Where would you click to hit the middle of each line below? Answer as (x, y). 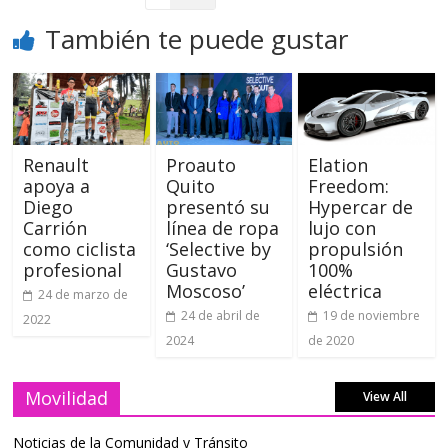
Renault (56, 164)
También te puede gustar (197, 38)
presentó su (217, 206)
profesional (73, 269)
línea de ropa (222, 227)
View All (384, 396)
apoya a (57, 185)
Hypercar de (360, 206)
